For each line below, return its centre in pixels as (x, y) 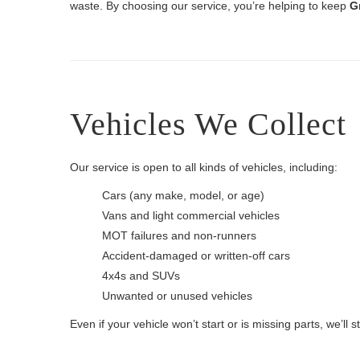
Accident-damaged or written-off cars (196, 256)
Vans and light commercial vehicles (191, 215)
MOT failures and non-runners (179, 235)
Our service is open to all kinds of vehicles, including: (204, 167)
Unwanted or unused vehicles (177, 296)
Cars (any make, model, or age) (183, 195)
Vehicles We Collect (208, 124)
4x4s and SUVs (141, 276)
